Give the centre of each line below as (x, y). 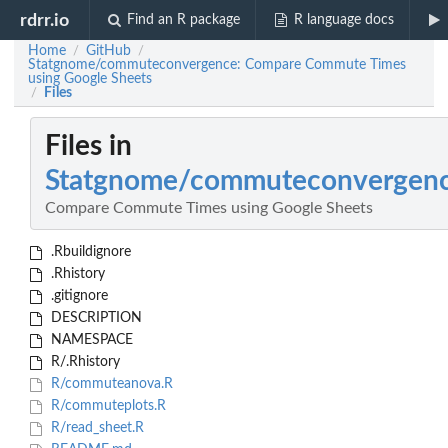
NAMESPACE (89, 340)
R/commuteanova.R (109, 384)
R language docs (343, 20)
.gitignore (77, 296)
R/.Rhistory (83, 362)
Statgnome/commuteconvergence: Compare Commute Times (217, 65)
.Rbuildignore (88, 252)
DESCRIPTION (94, 318)
